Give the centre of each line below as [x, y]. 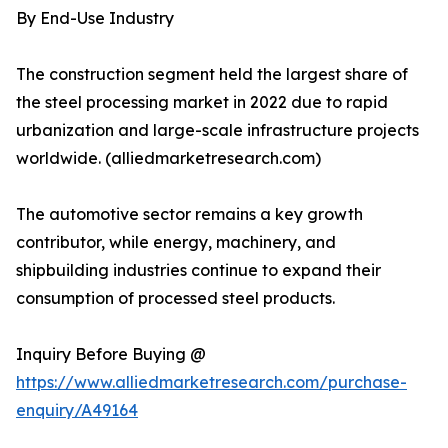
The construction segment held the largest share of [212, 74]
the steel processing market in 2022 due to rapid [202, 102]
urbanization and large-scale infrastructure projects [217, 130]
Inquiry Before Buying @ [111, 354]
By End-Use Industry [95, 18]
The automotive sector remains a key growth [189, 214]
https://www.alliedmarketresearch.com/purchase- [211, 382]
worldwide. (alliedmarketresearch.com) [168, 158]
